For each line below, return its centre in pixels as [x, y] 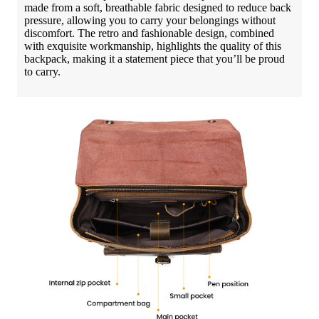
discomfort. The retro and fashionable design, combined [149, 33]
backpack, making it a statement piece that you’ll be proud [155, 58]
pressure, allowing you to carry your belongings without [150, 20]
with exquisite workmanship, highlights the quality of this [153, 46]
